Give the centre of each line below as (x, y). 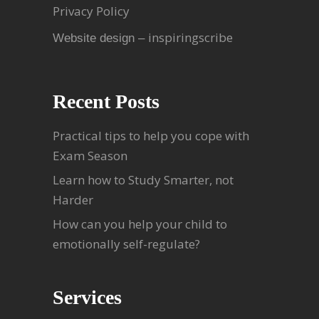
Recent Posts (106, 101)
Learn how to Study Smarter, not (143, 179)
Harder (73, 199)
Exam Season (90, 155)
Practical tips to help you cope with (151, 135)
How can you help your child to (140, 224)
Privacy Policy (91, 11)
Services (87, 297)
